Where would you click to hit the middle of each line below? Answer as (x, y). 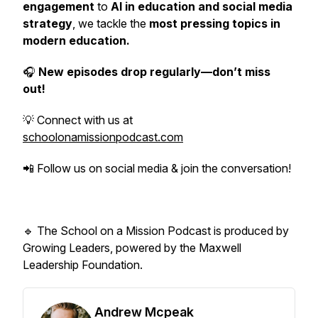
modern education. (76, 40)
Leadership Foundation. (83, 265)
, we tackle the (111, 23)
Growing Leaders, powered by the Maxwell (132, 248)
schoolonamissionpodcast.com (103, 137)
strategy (48, 23)
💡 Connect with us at (78, 120)
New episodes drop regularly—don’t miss (154, 72)
